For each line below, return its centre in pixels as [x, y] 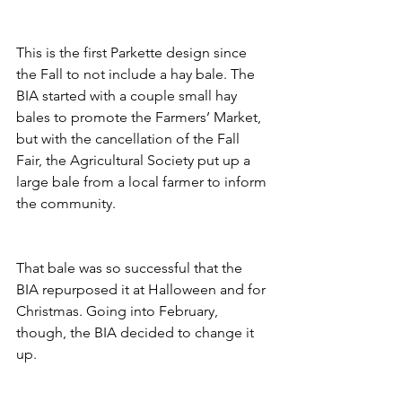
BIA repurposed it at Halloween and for [143, 289]
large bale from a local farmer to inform [143, 182]
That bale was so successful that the [131, 268]
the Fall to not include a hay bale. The [137, 74]
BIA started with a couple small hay [128, 96]
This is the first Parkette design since [133, 52]
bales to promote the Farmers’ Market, [140, 117]
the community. [68, 203]
